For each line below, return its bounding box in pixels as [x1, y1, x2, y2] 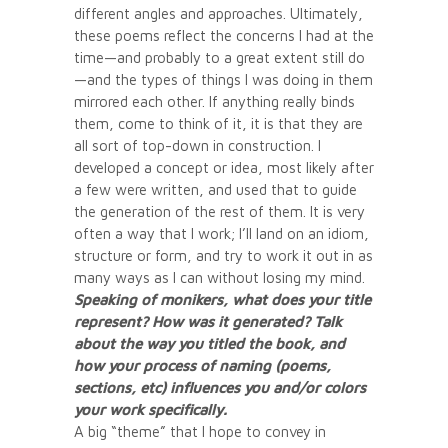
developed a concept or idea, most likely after [74, 158, 374, 176]
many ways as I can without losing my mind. [74, 268, 365, 286]
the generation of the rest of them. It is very [74, 202, 365, 220]
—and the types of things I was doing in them [74, 70, 373, 88]
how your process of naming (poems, [74, 356, 331, 374]
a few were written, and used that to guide [74, 180, 357, 198]
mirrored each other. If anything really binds [74, 92, 355, 110]
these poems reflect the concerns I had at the [74, 26, 374, 44]
